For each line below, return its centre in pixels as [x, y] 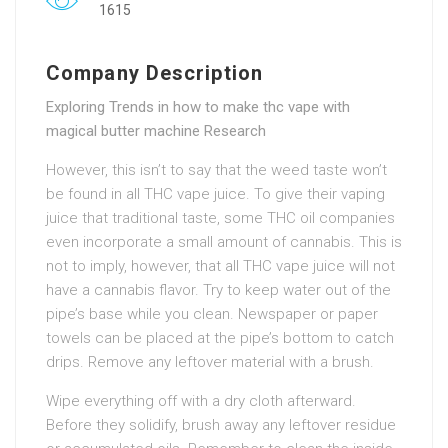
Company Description [154, 72]
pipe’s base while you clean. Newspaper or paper [212, 313]
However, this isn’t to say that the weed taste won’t [216, 169]
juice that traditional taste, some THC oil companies [220, 217]
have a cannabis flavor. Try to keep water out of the [218, 289]
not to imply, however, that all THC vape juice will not [220, 265]
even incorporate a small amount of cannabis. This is [224, 241]
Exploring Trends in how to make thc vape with [198, 106]
